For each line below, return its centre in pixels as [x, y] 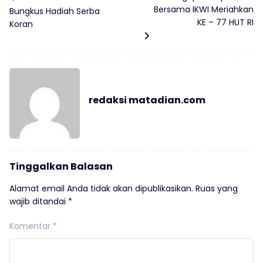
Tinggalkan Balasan [61, 167]
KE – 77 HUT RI [225, 23]
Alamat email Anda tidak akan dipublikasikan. [101, 189]
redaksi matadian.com [147, 100]
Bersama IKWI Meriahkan [203, 10]
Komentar [31, 226]
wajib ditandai [39, 202]
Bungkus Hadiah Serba [55, 11]
